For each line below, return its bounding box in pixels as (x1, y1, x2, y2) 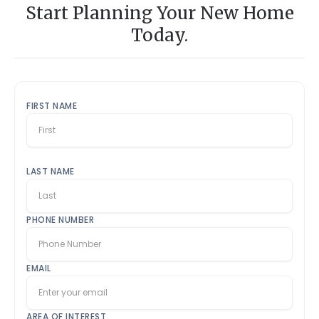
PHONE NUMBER (26, 214, 95, 226)
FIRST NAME (26, 100, 78, 113)
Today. (131, 24, 188, 47)
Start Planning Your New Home (25, 2, 294, 25)
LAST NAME (26, 165, 75, 178)
